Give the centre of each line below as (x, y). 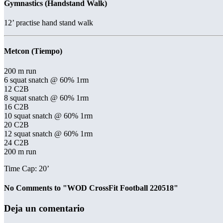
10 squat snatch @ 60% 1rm (48, 115)
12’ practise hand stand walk (49, 23)
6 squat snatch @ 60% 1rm (46, 80)
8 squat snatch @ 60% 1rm (46, 98)
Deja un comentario (44, 209)
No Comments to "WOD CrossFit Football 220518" (91, 188)
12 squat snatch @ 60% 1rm (48, 133)
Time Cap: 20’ (27, 168)
